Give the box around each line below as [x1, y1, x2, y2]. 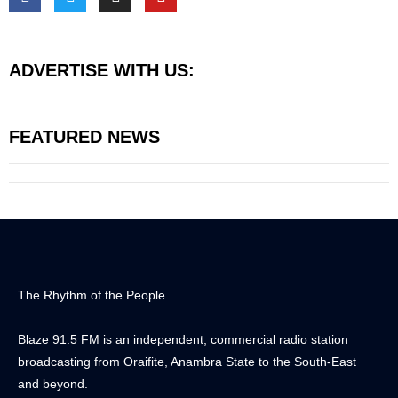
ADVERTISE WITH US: [9, 60, 195, 80]
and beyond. [18, 376, 88, 391]
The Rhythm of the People [18, 287, 165, 302]
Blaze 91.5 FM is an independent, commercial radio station [18, 331, 348, 346]
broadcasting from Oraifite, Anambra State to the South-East [18, 354, 356, 369]
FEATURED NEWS [9, 126, 160, 147]
